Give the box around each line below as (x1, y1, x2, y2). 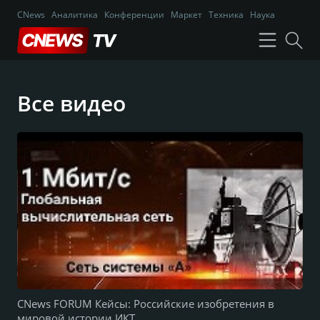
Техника (209, 9, 244, 21)
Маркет (171, 9, 202, 21)
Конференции (104, 9, 164, 21)
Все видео (17, 89, 126, 118)
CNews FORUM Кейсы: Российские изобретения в (17, 296, 274, 311)
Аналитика (51, 9, 98, 21)
